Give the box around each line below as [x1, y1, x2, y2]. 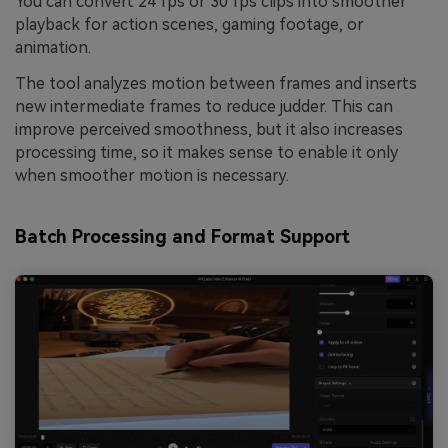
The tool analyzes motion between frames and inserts [15, 73, 417, 93]
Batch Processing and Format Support [15, 226, 350, 248]
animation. [15, 38, 91, 58]
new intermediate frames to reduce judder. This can [15, 96, 393, 116]
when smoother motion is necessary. [15, 165, 289, 185]
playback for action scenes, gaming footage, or [15, 15, 364, 35]
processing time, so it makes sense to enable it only [15, 142, 398, 162]
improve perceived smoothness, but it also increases [15, 119, 403, 139]
